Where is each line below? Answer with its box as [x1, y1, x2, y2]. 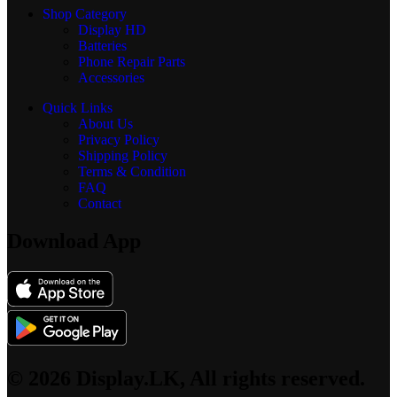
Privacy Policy [78, 132, 160, 148]
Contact [78, 196, 121, 212]
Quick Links [43, 100, 113, 116]
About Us [78, 116, 133, 132]
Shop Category [43, 6, 127, 22]
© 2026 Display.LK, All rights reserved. [7, 367, 365, 391]
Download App [7, 230, 141, 253]
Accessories [78, 70, 144, 86]
